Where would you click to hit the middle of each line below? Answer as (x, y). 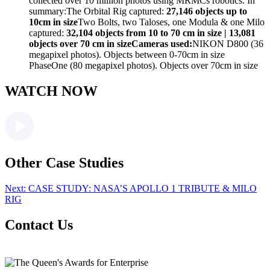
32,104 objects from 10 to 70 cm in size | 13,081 (161, 33)
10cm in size (53, 22)
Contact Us (39, 224)
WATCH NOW (51, 91)
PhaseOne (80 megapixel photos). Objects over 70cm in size (143, 66)
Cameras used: (162, 44)
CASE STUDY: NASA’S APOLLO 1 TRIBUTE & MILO (141, 188)
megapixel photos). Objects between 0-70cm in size (127, 55)
